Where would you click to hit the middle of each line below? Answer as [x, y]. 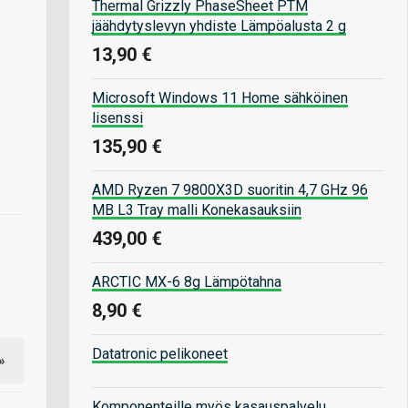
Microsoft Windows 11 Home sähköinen [220, 97]
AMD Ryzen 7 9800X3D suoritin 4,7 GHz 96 [230, 189]
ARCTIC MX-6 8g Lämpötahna [187, 281]
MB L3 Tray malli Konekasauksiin [197, 209]
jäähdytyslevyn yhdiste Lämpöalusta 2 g [219, 25]
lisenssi [117, 117]
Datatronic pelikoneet [160, 353]
